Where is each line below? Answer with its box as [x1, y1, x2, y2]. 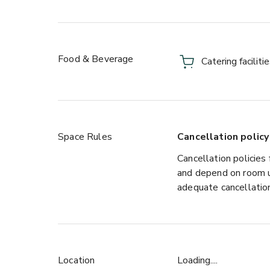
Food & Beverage [58, 52, 134, 66]
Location [58, 254, 95, 267]
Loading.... [177, 254, 218, 267]
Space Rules [58, 130, 112, 143]
